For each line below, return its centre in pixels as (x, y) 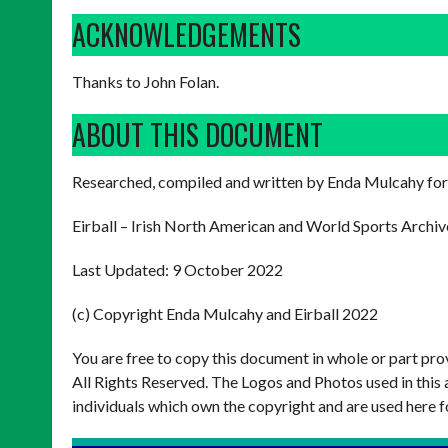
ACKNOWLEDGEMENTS (186, 34)
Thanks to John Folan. (145, 81)
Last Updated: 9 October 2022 (177, 269)
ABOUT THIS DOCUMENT (197, 134)
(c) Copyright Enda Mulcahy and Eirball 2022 (225, 313)
